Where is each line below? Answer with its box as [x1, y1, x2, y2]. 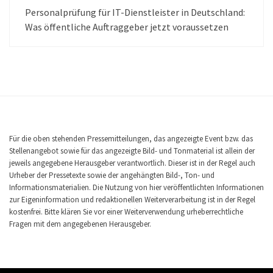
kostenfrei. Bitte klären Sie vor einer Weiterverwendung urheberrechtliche [9, 206, 243, 217]
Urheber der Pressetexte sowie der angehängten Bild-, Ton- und [9, 169, 214, 180]
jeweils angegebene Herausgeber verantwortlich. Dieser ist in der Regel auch [9, 157, 255, 168]
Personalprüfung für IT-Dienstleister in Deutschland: [25, 5, 245, 18]
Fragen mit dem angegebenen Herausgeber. [9, 218, 151, 229]
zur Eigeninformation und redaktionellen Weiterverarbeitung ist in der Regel [9, 194, 255, 205]
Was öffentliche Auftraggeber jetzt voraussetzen [25, 20, 229, 33]
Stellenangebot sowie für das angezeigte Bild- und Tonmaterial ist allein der [9, 145, 255, 156]
